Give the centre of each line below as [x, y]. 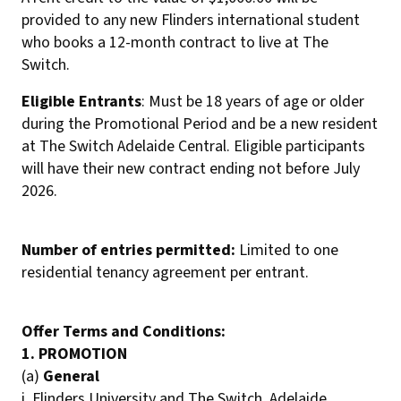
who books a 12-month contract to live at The [175, 43]
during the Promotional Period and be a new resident [200, 124]
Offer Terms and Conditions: [124, 332]
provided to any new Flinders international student [191, 20]
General [71, 376]
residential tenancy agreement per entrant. [165, 273]
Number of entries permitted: [128, 250]
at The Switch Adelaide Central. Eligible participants [193, 146]
